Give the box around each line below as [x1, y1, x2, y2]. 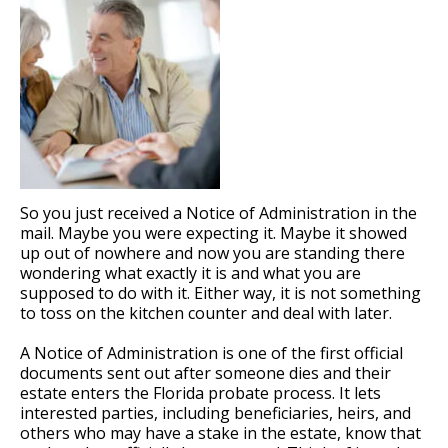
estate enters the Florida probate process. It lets [20, 381, 381, 404]
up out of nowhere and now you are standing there [20, 241, 405, 264]
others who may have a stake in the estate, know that [20, 421, 421, 444]
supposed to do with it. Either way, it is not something [20, 281, 421, 304]
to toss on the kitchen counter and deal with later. [20, 301, 392, 324]
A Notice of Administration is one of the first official [20, 341, 403, 364]
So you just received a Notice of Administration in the [20, 201, 417, 224]
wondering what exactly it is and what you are [20, 261, 361, 284]
